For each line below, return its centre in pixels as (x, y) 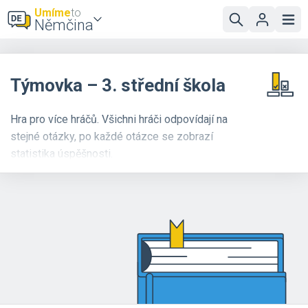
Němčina (64, 25)
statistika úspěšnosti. (62, 154)
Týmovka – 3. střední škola (118, 85)
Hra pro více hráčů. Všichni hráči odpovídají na (119, 119)
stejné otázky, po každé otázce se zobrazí (112, 136)
